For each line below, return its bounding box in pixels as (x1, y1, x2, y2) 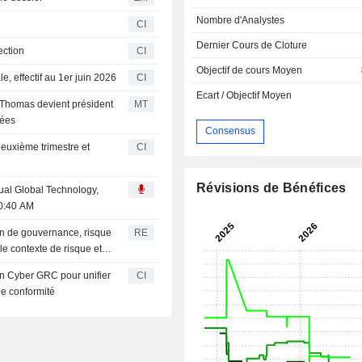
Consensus (205, 125, 256, 137)
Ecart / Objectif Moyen (196, 89, 293, 101)
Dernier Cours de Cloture (196, 39, 308, 51)
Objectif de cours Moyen (196, 64, 303, 76)
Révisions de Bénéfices (196, 180, 347, 195)
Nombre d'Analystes (196, 14, 285, 26)
